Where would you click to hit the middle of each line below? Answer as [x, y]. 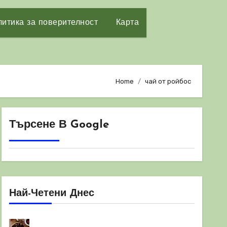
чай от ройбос [168, 81]
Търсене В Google [59, 125]
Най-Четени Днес [52, 194]
